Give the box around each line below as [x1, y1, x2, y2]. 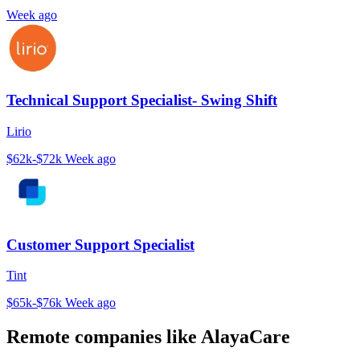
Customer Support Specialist [6, 235, 194, 253]
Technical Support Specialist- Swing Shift [6, 92, 277, 109]
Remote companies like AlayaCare [6, 326, 290, 348]
